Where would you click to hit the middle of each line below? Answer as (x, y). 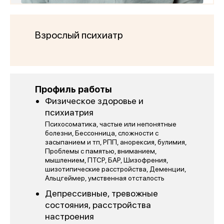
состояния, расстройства (98, 204)
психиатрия (69, 112)
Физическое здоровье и (94, 100)
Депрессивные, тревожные (101, 193)
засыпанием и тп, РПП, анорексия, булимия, (116, 142)
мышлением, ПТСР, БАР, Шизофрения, (106, 160)
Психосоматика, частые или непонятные (111, 124)
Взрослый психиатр (79, 35)
